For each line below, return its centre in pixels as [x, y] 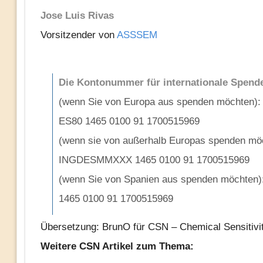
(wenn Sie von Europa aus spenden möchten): [159, 102]
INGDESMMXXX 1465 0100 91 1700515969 [154, 160]
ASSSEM [137, 35]
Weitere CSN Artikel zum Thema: [117, 246]
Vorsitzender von [78, 35]
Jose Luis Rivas [77, 16]
